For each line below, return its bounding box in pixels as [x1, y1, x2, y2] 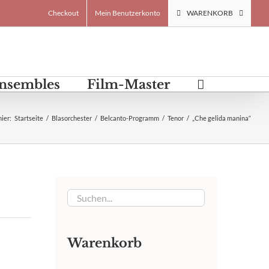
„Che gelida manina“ [192, 113, 251, 122]
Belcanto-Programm [100, 113, 159, 122]
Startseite [14, 113, 43, 122]
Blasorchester [52, 113, 92, 122]
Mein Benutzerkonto [95, 8, 160, 17]
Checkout [48, 8, 79, 17]
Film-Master [87, 77, 170, 92]
